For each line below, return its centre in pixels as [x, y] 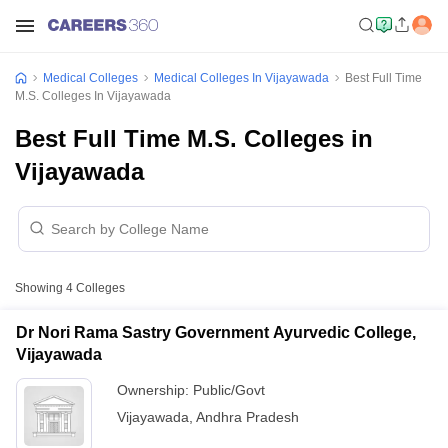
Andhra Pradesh [247, 417]
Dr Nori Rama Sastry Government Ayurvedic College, [216, 332]
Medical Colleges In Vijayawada [241, 78]
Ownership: [155, 390]
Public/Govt [229, 390]
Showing [40, 288]
